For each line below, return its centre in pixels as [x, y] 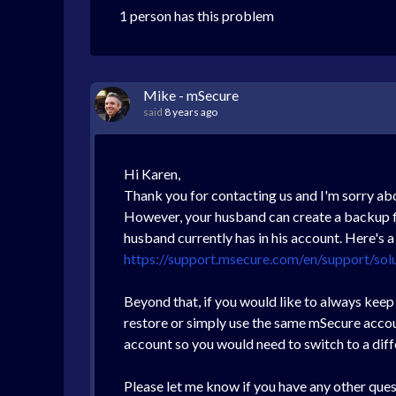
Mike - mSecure [191, 95]
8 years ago [191, 112]
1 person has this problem [197, 15]
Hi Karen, [152, 174]
